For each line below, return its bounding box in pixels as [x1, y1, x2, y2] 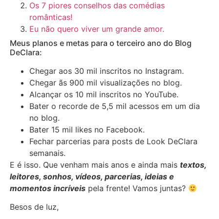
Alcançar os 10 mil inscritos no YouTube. [29, 89, 178, 100]
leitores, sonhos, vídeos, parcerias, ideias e [10, 172, 174, 182]
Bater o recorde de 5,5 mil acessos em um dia [29, 101, 200, 111]
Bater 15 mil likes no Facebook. [29, 125, 145, 135]
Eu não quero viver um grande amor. [29, 24, 164, 34]
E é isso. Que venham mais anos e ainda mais [10, 160, 180, 170]
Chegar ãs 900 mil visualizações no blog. [29, 78, 182, 88]
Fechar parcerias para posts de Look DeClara [29, 136, 197, 147]
